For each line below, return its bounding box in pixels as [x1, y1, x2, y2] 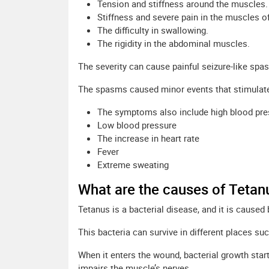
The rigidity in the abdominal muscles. [97, 37, 250, 50]
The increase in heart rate [97, 132, 199, 145]
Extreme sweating [97, 159, 169, 171]
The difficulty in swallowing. [97, 24, 208, 37]
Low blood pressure [97, 119, 177, 131]
